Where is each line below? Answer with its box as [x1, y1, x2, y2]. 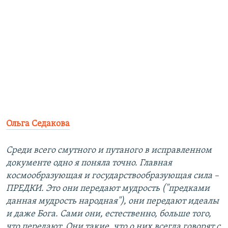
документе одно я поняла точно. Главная [6, 158, 172, 168]
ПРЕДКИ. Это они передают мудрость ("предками [6, 184, 210, 194]
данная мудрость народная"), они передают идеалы [6, 196, 219, 207]
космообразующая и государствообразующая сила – [6, 171, 219, 181]
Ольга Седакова [6, 119, 70, 129]
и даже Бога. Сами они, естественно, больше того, [6, 209, 211, 219]
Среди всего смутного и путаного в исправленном [6, 146, 212, 156]
